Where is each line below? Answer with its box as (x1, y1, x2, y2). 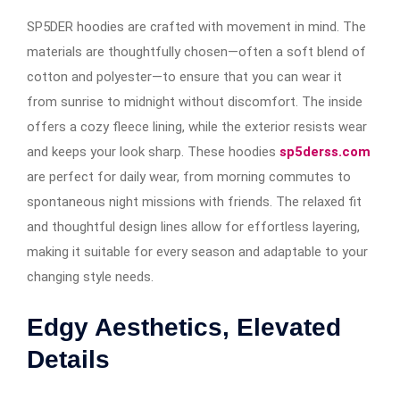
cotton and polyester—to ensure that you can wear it (27, 68, 342, 85)
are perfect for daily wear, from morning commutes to (27, 168, 351, 185)
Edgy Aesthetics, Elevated (27, 312, 341, 341)
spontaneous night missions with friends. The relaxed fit (27, 193, 362, 210)
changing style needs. (27, 268, 154, 285)
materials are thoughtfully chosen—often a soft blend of (27, 43, 366, 60)
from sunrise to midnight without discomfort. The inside (27, 93, 362, 110)
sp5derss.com (279, 143, 371, 160)
